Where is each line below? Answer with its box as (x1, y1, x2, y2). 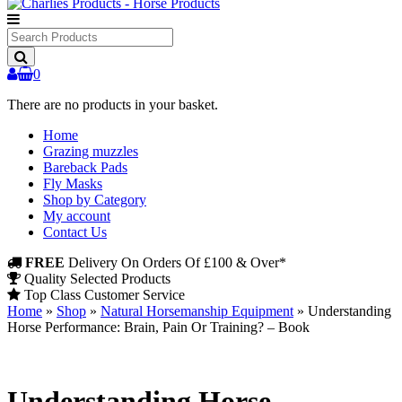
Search (6, 27, 45, 42)
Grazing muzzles (43, 144, 138, 159)
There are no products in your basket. (7, 97, 218, 112)
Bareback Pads (43, 160, 127, 175)
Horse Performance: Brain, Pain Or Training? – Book (7, 319, 310, 335)
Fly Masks (43, 176, 102, 191)
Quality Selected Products (21, 271, 170, 286)
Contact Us (43, 224, 107, 240)
